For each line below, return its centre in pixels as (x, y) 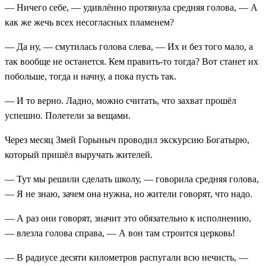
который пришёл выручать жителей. (79, 154)
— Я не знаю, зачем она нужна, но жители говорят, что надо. (129, 194)
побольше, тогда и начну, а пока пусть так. (91, 76)
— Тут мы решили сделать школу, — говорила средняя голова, (132, 179)
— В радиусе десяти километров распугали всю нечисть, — (126, 257)
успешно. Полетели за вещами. (68, 115)
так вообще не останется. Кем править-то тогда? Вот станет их (132, 61)
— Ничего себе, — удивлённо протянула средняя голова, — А (131, 7)
